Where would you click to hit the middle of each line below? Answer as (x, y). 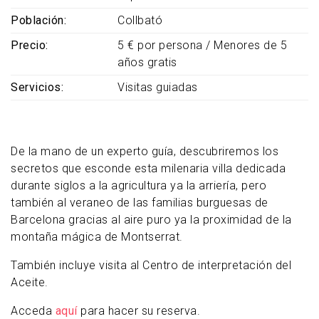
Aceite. (30, 283)
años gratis (147, 63)
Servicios (36, 88)
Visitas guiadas (158, 88)
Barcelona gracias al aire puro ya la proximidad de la (151, 220)
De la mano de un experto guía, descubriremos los (145, 152)
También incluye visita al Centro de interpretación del (151, 266)
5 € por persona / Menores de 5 (202, 46)
